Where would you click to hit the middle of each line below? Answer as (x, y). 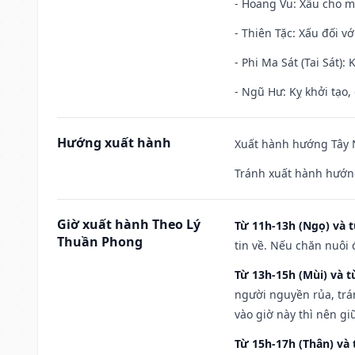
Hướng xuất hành (114, 142)
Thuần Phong (100, 241)
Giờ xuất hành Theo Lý (129, 224)
